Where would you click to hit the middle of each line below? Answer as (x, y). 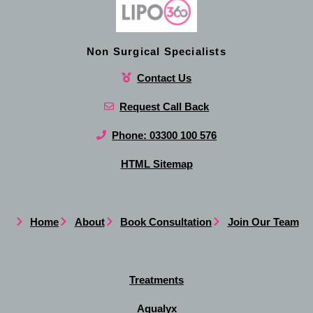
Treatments (156, 279)
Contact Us (165, 78)
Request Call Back (165, 106)
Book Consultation (166, 221)
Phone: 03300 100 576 (165, 135)
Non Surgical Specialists (156, 51)
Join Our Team (263, 221)
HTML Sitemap (156, 163)
